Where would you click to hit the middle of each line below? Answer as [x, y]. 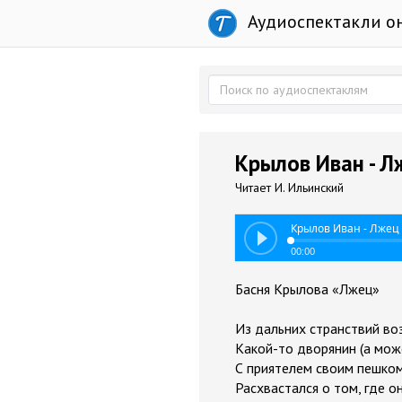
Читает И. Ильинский [289, 188]
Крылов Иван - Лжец [345, 228]
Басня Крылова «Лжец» [307, 289]
